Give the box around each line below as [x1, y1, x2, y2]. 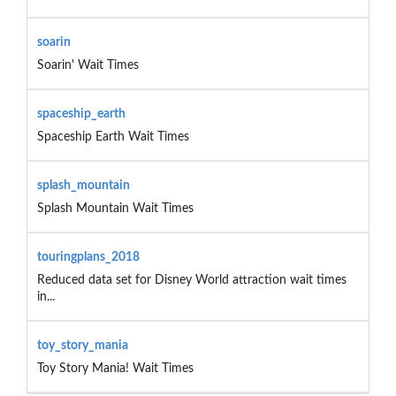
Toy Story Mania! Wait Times [36, 362, 194, 375]
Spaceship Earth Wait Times [36, 130, 189, 143]
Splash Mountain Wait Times [36, 202, 194, 215]
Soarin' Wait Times [36, 58, 139, 72]
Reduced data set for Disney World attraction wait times [36, 273, 346, 286]
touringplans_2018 [36, 250, 140, 263]
